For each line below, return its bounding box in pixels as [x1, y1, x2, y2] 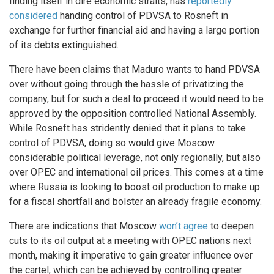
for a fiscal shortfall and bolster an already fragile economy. [9, 196, 262, 207]
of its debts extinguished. [9, 39, 119, 51]
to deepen [208, 220, 254, 232]
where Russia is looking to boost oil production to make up [9, 181, 260, 193]
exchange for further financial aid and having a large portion [9, 24, 259, 36]
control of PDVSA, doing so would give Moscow [9, 137, 215, 149]
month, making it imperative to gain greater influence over [9, 250, 253, 261]
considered [9, 10, 57, 21]
